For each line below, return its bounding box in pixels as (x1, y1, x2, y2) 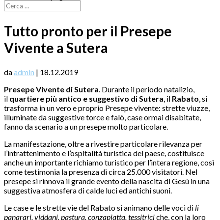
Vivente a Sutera (4, 39, 108, 56)
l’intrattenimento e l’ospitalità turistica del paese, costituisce (4, 148, 204, 158)
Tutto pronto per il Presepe (4, 23, 172, 40)
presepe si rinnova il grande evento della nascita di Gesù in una (4, 176, 210, 186)
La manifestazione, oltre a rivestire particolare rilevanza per (4, 139, 202, 149)
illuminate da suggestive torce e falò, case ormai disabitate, (4, 112, 201, 122)
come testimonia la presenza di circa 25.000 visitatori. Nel (4, 167, 197, 177)
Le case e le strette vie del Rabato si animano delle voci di (4, 203, 195, 213)
